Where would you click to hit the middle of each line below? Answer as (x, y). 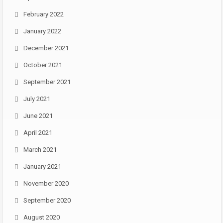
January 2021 (42, 167)
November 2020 (46, 183)
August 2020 (42, 217)
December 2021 (46, 48)
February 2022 (44, 14)
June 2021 (38, 116)
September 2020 (47, 200)
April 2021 (38, 133)
